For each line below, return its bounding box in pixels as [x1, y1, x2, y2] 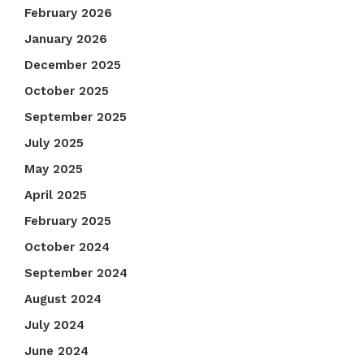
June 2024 [24, 344, 89, 359]
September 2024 [24, 266, 128, 281]
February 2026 [24, 6, 112, 21]
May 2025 [24, 162, 83, 177]
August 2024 [24, 292, 102, 307]
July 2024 [24, 318, 84, 333]
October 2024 [24, 240, 110, 255]
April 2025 [24, 188, 87, 203]
